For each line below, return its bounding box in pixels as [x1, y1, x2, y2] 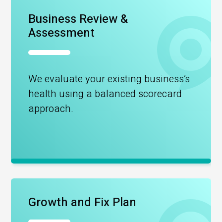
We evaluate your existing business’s [28, 72, 190, 86]
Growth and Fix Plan [28, 194, 137, 211]
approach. [28, 102, 74, 116]
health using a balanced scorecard [28, 87, 182, 101]
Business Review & [28, 10, 128, 28]
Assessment [28, 24, 95, 42]
